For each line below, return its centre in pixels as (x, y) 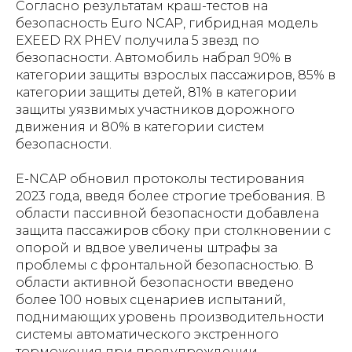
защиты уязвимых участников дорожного (155, 110)
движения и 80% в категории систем (140, 127)
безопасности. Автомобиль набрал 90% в (154, 58)
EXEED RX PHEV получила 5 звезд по (137, 40)
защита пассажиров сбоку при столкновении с (173, 231)
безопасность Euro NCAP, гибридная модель (167, 23)
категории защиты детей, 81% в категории (156, 92)
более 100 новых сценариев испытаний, (150, 300)
